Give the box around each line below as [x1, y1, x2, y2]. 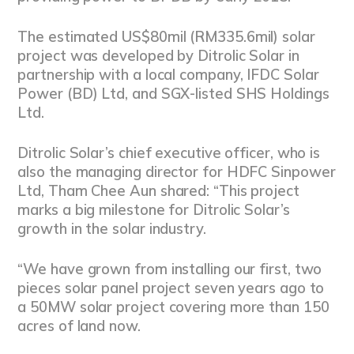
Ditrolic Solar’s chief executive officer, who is [17, 143, 321, 162]
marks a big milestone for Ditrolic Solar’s [17, 200, 290, 219]
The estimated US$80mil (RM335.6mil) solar [17, 28, 315, 47]
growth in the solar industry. [17, 219, 206, 238]
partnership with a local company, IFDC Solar [17, 66, 319, 85]
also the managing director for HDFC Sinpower [17, 162, 336, 181]
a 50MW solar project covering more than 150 [17, 297, 330, 316]
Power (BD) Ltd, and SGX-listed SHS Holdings [17, 85, 330, 104]
